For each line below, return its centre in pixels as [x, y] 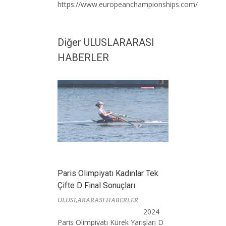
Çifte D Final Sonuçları [96, 186]
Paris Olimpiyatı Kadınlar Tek [108, 174]
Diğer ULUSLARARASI [106, 42]
